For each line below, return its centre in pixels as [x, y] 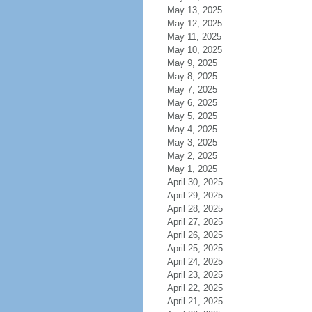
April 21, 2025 [195, 301]
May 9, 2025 [192, 63]
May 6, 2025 [192, 103]
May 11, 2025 [194, 37]
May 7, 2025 [192, 89]
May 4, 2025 [192, 129]
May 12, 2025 [194, 23]
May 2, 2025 [192, 156]
